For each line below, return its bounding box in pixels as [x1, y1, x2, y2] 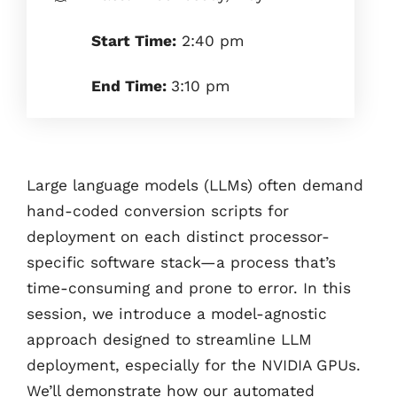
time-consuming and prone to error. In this [27, 279, 351, 298]
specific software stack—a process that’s [27, 253, 336, 272]
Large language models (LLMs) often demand [27, 176, 363, 195]
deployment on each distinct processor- [27, 228, 330, 246]
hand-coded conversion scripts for [27, 202, 289, 221]
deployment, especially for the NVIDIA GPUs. [27, 356, 361, 375]
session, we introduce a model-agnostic [27, 305, 327, 323]
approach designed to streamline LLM [27, 331, 312, 349]
